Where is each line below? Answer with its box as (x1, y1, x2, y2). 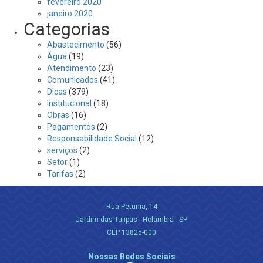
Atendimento (47, 63, 96, 73)
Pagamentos (47, 122, 95, 131)
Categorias (23, 19, 110, 39)
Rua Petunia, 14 (106, 203, 157, 211)
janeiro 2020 (47, 9, 93, 18)
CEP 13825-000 (107, 228, 156, 237)
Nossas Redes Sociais (87, 252, 176, 261)
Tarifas (47, 169, 73, 178)
